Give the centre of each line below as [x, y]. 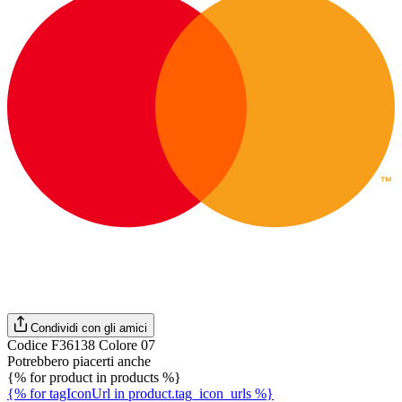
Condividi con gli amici [89, 328]
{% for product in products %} [94, 377]
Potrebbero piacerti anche [79, 361]
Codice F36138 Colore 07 [81, 345]
